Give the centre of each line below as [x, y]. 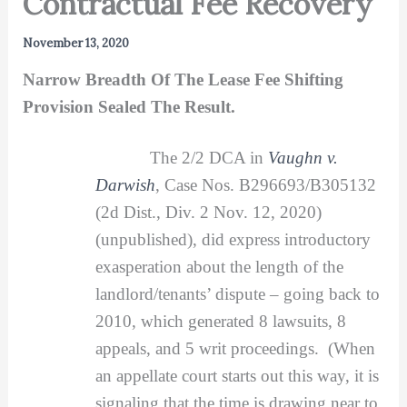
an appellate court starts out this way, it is [237, 375]
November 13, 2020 [75, 43]
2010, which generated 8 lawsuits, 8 [220, 321]
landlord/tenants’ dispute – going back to [237, 293]
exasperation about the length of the [219, 266]
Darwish [125, 184]
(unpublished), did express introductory [233, 239]
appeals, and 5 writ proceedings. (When [235, 348]
